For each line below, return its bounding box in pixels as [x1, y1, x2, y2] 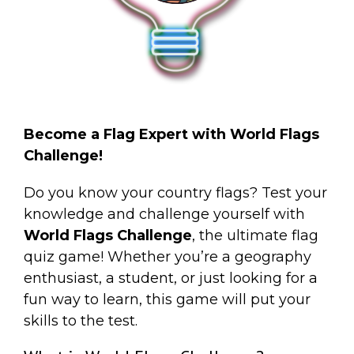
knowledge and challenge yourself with [24, 205, 305, 223]
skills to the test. [24, 311, 137, 330]
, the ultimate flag [192, 226, 318, 244]
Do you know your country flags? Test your [24, 183, 327, 201]
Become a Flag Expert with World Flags [24, 125, 319, 143]
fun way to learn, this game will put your [24, 290, 311, 308]
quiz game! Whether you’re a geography [24, 247, 311, 265]
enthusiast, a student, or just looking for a [24, 269, 318, 287]
